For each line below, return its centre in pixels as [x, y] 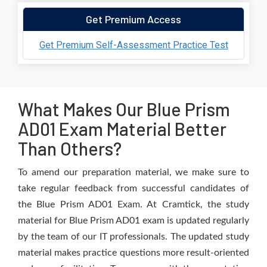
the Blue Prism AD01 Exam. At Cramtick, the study [133, 204]
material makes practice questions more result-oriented [133, 253]
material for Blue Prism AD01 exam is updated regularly [133, 221]
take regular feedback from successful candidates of [133, 188]
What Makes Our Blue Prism [124, 109]
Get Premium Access [133, 19]
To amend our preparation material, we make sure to [133, 172]
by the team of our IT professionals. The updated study [133, 237]
